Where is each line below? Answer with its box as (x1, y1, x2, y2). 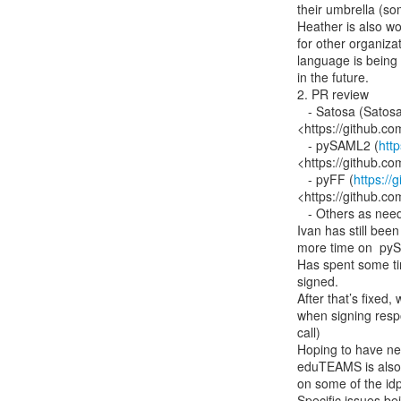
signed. (297, 272, 338, 290)
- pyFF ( (308, 170, 354, 188)
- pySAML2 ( (308, 136, 379, 154)
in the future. (297, 68, 369, 86)
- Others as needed (297, 204, 308, 222)
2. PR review (297, 85, 369, 103)
